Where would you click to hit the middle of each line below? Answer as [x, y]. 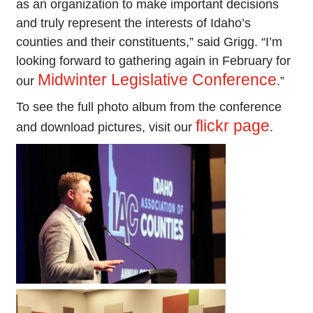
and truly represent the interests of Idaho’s [134, 23]
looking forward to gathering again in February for [154, 61]
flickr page [233, 126]
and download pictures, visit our [106, 128]
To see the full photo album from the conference [149, 107]
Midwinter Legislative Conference [158, 80]
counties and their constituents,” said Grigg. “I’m [150, 42]
